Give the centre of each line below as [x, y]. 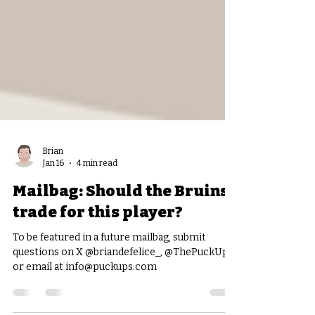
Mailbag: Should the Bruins [121, 242]
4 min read [97, 213]
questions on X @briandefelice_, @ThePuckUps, [124, 303]
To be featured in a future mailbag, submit [109, 288]
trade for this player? [98, 263]
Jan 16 [53, 213]
